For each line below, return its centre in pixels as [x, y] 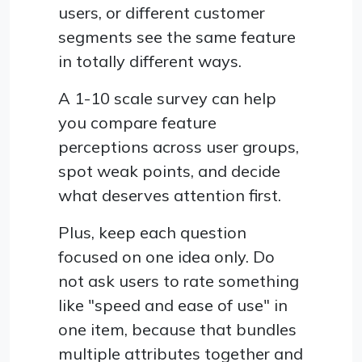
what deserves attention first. [170, 195]
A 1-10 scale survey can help [167, 98]
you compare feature [137, 122]
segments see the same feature [177, 36]
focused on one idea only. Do [166, 256]
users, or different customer [162, 12]
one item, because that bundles [177, 329]
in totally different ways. [150, 61]
